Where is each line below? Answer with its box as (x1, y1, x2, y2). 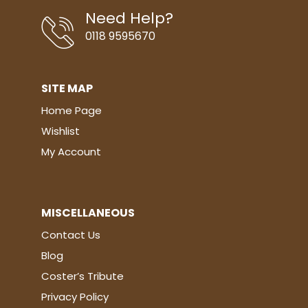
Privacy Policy (41, 289, 109, 305)
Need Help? (85, 8, 173, 30)
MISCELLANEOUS (41, 205, 135, 221)
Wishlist (41, 124, 80, 139)
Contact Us (41, 228, 100, 243)
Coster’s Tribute (41, 269, 124, 284)
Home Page (41, 103, 102, 118)
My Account (41, 144, 101, 159)
